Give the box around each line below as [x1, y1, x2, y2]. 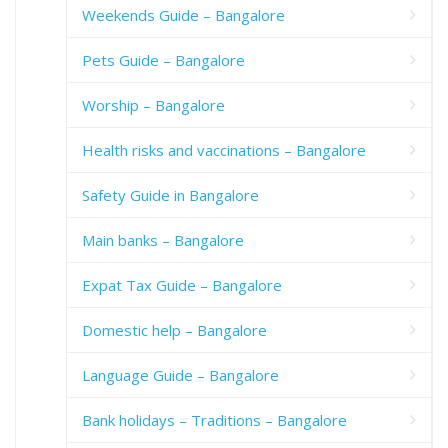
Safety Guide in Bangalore [82, 184, 259, 205]
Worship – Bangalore [82, 94, 225, 115]
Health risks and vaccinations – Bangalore [82, 139, 366, 160]
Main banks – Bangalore [82, 229, 244, 250]
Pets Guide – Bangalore [82, 49, 245, 70]
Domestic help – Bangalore [82, 319, 267, 340]
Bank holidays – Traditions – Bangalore [82, 409, 347, 430]
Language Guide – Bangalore [82, 364, 279, 385]
